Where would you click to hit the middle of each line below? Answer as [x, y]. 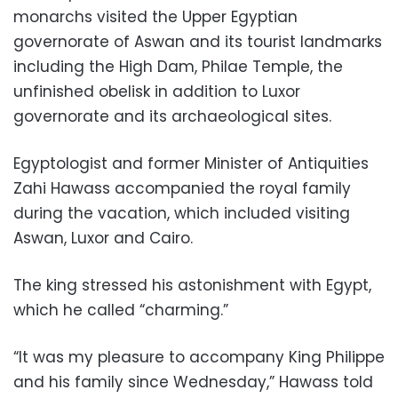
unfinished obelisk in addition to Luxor [157, 91]
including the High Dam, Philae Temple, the [178, 66]
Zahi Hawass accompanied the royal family [182, 188]
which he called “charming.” [121, 310]
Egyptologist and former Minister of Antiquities [191, 163]
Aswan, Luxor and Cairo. [103, 238]
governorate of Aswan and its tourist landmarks [198, 41]
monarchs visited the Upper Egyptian [155, 16]
